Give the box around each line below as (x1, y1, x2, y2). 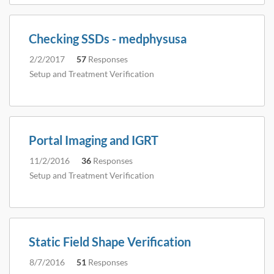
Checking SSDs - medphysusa (29, 31, 187, 46)
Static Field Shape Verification (29, 234, 191, 249)
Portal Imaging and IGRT (29, 133, 158, 147)
